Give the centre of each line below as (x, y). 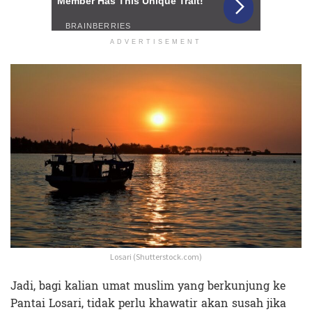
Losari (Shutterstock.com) (156, 257)
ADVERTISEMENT (156, 41)
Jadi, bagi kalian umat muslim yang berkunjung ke (148, 286)
